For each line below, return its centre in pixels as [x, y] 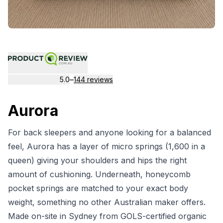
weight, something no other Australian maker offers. [107, 202]
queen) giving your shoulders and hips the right [97, 161]
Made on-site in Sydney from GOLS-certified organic [107, 216]
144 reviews [93, 80]
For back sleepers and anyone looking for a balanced [110, 133]
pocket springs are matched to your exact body [98, 188]
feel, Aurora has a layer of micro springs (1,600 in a [107, 147]
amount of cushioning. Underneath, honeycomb [99, 174]
